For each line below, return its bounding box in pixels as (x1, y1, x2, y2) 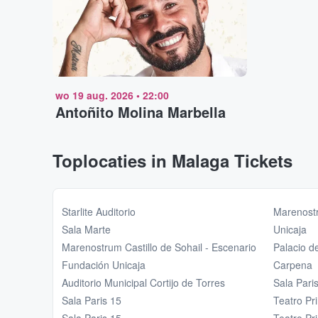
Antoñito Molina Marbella (55, 102, 226, 123)
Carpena (273, 258, 312, 273)
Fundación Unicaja (62, 258, 146, 273)
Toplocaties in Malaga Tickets (53, 148, 292, 173)
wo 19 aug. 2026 (55, 88, 133, 103)
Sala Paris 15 (62, 293, 121, 308)
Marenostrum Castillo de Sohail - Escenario (62, 240, 256, 255)
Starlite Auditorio (62, 204, 136, 219)
